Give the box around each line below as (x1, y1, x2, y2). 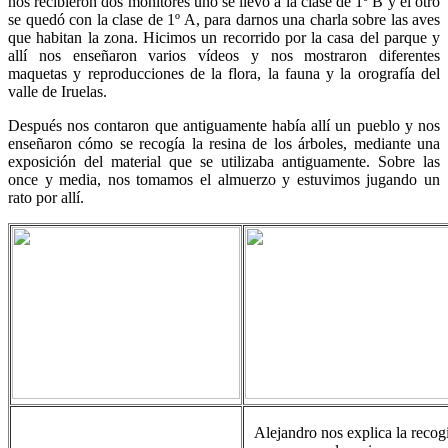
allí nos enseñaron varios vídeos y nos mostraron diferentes (8, 47, 440, 64)
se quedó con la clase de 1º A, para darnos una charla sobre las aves (8, 11, 440, 28)
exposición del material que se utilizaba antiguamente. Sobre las (8, 153, 440, 170)
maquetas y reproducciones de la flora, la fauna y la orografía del (8, 65, 440, 82)
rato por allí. (8, 189, 84, 206)
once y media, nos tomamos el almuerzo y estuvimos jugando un (8, 171, 440, 188)
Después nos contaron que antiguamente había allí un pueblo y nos (8, 117, 440, 134)
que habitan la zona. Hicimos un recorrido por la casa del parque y (8, 29, 440, 46)
